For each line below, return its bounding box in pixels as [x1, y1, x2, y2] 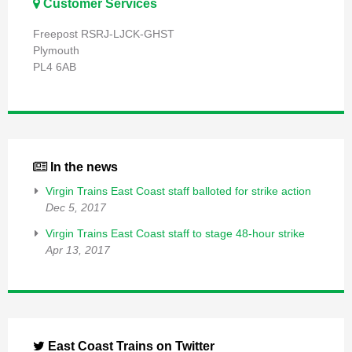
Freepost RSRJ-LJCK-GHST [33, 27, 174, 41]
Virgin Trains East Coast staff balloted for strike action [46, 185, 311, 198]
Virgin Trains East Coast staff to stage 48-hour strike [46, 227, 305, 240]
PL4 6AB [33, 60, 76, 74]
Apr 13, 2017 [46, 244, 110, 257]
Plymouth [33, 44, 79, 57]
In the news [47, 160, 118, 174]
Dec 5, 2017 [46, 201, 106, 214]
